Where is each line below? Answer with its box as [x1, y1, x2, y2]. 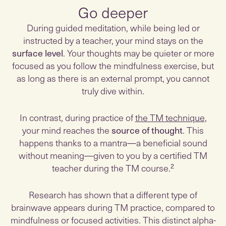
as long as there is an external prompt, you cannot [17, 71, 209, 85]
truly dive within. [82, 84, 144, 97]
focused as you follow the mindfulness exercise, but [12, 59, 214, 72]
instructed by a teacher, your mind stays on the [23, 33, 203, 47]
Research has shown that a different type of [29, 188, 197, 201]
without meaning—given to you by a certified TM [19, 148, 207, 162]
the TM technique [135, 110, 205, 124]
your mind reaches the [22, 123, 111, 137]
